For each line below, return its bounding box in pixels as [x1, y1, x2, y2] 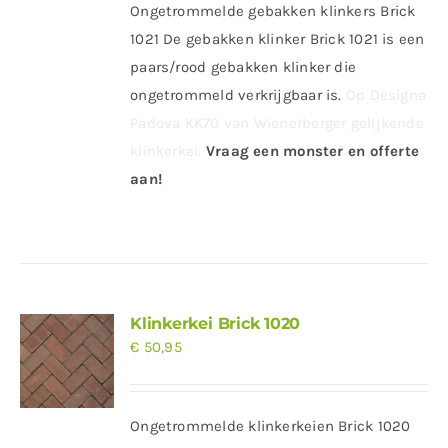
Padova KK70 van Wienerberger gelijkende [130, 114, 424, 132]
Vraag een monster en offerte [205, 142, 420, 160]
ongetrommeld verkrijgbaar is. [130, 86, 346, 104]
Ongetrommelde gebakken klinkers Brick [130, 2, 416, 20]
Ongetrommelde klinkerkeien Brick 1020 [130, 417, 411, 435]
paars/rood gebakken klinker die [130, 58, 357, 76]
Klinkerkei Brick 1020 [130, 314, 301, 333]
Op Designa [345, 86, 427, 104]
